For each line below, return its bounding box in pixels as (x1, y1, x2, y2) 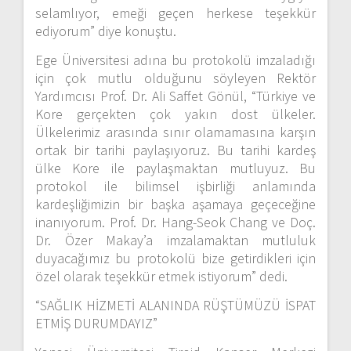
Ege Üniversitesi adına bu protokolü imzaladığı (35, 51, 316, 70)
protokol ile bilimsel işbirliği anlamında (35, 177, 316, 196)
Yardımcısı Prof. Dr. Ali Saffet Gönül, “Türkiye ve (35, 87, 316, 106)
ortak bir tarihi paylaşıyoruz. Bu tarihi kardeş (35, 141, 316, 160)
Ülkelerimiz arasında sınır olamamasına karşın (35, 123, 316, 142)
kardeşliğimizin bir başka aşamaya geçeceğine (35, 195, 316, 214)
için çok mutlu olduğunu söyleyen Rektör (35, 69, 316, 88)
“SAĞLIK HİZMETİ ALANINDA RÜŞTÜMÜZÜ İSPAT (35, 296, 316, 315)
